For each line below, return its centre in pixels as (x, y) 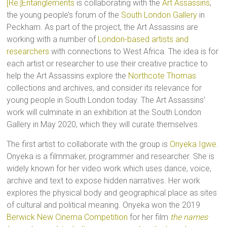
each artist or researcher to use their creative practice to (107, 63)
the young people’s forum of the (64, 15)
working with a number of (52, 39)
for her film (149, 217)
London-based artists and (143, 39)
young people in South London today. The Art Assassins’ (106, 100)
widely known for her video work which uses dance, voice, (109, 168)
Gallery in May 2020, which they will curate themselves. (103, 124)
